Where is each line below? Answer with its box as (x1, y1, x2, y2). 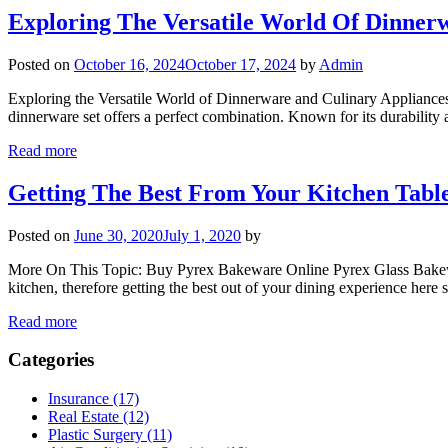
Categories (8, 349, 94, 371)
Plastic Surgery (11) (48, 426, 172, 444)
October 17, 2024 (185, 55, 296, 73)
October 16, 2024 (74, 55, 185, 73)
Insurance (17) (48, 390, 139, 408)
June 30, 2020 (74, 226, 163, 244)
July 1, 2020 (163, 226, 241, 244)
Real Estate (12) (48, 408, 149, 426)
